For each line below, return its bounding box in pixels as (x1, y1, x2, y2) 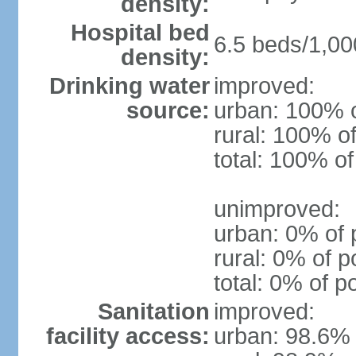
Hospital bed (70, 20, 210, 45)
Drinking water (48, 73, 210, 99)
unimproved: (213, 196, 340, 222)
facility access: (45, 323, 210, 349)
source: (126, 98, 210, 123)
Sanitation (97, 299, 210, 324)
